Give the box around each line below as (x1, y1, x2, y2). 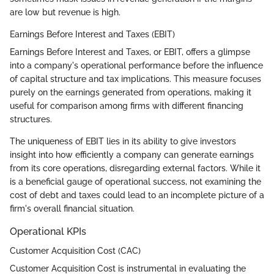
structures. (10, 114, 52, 124)
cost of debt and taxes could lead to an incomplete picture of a (10, 190, 264, 200)
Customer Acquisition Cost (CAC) (10, 246, 141, 256)
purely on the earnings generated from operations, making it (10, 87, 251, 97)
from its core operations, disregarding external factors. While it (10, 163, 261, 173)
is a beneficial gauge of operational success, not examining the (10, 176, 261, 187)
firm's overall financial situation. (10, 203, 135, 213)
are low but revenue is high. (10, 7, 120, 17)
